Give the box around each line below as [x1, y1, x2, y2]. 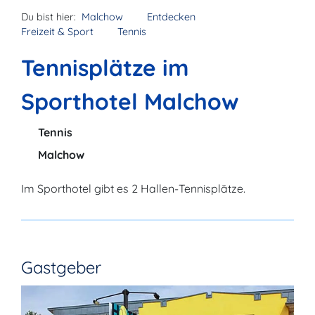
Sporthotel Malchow [21, 87, 239, 115]
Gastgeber [21, 257, 101, 278]
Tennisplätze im [21, 53, 189, 82]
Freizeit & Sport [21, 25, 94, 38]
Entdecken [147, 11, 195, 23]
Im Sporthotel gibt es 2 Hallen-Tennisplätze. [21, 181, 245, 195]
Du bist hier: [21, 11, 76, 23]
